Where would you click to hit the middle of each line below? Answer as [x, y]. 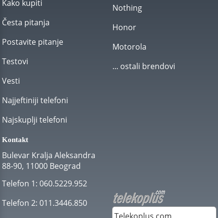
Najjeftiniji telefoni [35, 100]
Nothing [127, 8]
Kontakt [15, 140]
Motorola [129, 47]
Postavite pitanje [33, 42]
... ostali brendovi [144, 66]
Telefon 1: [20, 183]
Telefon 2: [20, 203]
